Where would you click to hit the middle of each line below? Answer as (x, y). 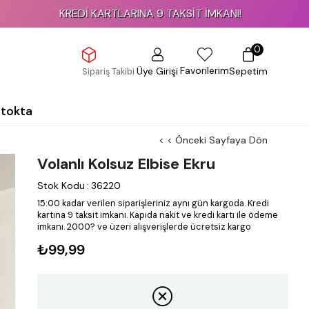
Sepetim (248, 71)
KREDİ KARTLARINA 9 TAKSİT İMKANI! (94, 13)
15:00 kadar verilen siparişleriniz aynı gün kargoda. (141, 203)
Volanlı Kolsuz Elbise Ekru (126, 164)
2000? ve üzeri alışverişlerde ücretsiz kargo (159, 227)
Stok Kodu (61, 186)
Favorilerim (205, 71)
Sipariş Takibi (108, 71)
